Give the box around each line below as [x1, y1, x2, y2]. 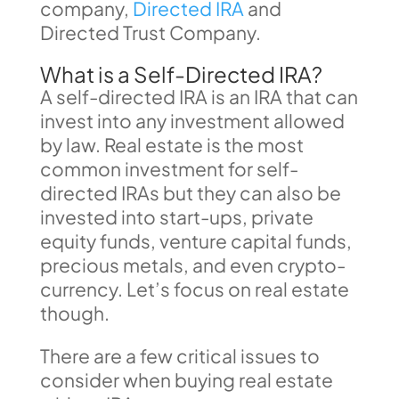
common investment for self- [39, 157, 298, 181]
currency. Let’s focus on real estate [39, 277, 349, 301]
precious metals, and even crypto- [39, 253, 346, 277]
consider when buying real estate [39, 368, 333, 392]
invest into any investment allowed [39, 109, 345, 133]
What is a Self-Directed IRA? [39, 61, 322, 87]
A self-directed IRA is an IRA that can [39, 85, 358, 109]
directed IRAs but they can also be [39, 181, 341, 205]
